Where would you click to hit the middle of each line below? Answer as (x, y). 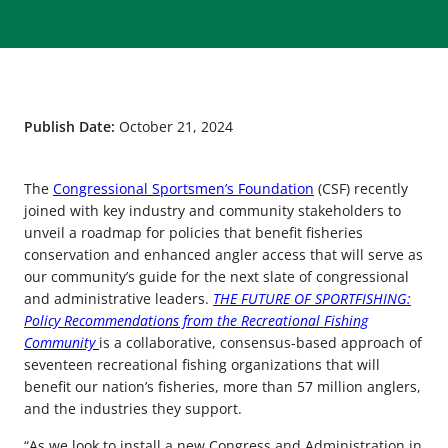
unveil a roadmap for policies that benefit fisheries (193, 233)
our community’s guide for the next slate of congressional (216, 277)
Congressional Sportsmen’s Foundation (183, 189)
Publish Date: (71, 127)
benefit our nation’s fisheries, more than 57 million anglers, (222, 387)
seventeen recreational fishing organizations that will (202, 365)
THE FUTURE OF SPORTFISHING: (312, 299)
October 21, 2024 (176, 127)
